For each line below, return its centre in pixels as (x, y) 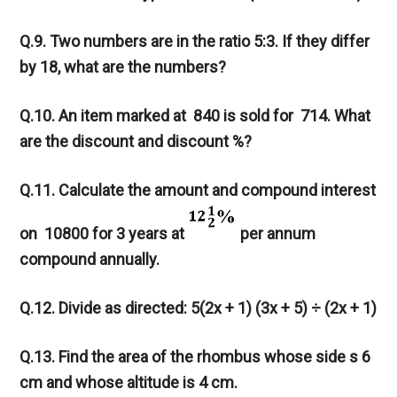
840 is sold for (244, 116)
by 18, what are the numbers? (123, 67)
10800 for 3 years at (115, 234)
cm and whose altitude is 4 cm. (129, 383)
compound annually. (90, 260)
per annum (278, 234)
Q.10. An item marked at (105, 116)
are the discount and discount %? (136, 142)
